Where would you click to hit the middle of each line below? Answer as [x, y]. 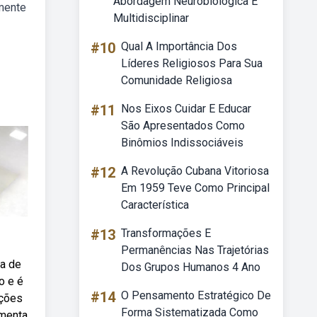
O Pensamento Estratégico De [196, 295]
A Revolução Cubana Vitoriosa [195, 171]
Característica [155, 205]
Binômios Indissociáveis [182, 143]
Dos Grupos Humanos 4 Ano [191, 267]
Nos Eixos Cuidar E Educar [186, 109]
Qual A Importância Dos [179, 46]
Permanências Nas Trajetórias [195, 250]
